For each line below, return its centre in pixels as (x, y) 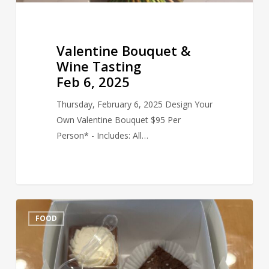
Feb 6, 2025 (93, 82)
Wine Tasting (98, 66)
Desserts (33, 222)
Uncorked (34, 237)
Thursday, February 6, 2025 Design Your (134, 104)
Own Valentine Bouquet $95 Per (118, 120)
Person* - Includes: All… (102, 136)
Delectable (36, 206)
